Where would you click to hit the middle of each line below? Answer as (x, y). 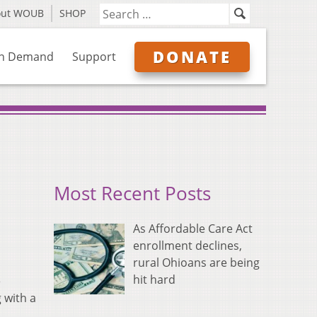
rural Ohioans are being (196, 263)
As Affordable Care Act (193, 229)
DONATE (192, 57)
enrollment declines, (188, 246)
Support (94, 57)
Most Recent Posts (132, 194)
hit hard (154, 280)
